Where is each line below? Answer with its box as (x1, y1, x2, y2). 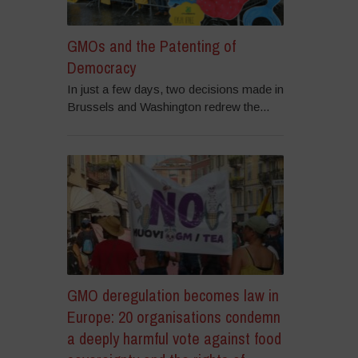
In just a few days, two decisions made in (66, 82, 284, 97)
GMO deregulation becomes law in (66, 284, 279, 306)
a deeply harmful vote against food (66, 327, 281, 349)
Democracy (66, 57, 136, 79)
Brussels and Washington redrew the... (66, 100, 269, 114)
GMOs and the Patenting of (66, 35, 236, 58)
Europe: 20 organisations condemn (66, 305, 280, 328)
